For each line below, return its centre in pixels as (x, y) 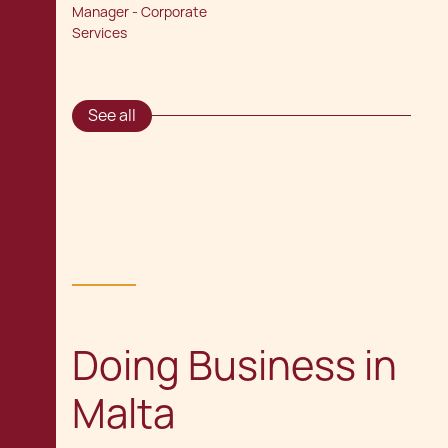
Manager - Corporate (139, 11)
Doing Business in (234, 365)
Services (99, 32)
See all (112, 115)
